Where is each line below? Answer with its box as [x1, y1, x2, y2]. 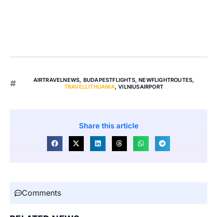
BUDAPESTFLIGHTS [83, 76, 135, 83]
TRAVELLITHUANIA [64, 83, 115, 90]
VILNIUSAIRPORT [118, 83, 164, 90]
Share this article [78, 121, 139, 130]
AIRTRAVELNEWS [33, 76, 80, 83]
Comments [22, 188, 61, 198]
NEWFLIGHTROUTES [139, 76, 193, 83]
